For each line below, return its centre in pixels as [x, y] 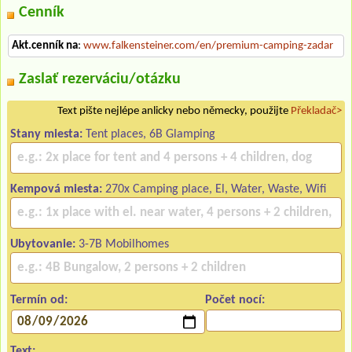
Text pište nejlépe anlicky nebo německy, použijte [174, 112]
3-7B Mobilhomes [122, 245]
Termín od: [39, 301]
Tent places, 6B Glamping [149, 135]
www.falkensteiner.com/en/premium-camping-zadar [208, 46]
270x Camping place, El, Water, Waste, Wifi [214, 190]
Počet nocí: [235, 301]
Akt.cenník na [45, 46]
